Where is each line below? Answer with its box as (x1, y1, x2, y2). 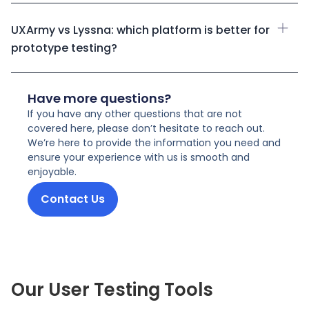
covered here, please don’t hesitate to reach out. (28, 121, 265, 135)
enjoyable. (28, 164, 77, 179)
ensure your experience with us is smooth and (28, 150, 250, 164)
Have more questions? (28, 89, 171, 107)
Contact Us (41, 191, 105, 208)
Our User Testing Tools (11, 277, 213, 303)
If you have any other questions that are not (28, 106, 242, 121)
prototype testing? (11, 39, 117, 56)
